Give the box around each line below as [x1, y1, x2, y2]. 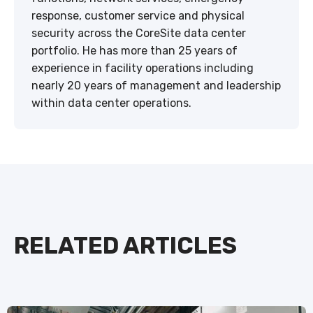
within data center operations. [31, 96, 191, 110]
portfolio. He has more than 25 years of [31, 43, 238, 57]
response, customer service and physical [31, 8, 245, 22]
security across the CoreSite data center [31, 26, 246, 40]
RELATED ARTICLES [14, 232, 237, 260]
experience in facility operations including [31, 61, 254, 75]
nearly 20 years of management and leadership [31, 78, 281, 92]
